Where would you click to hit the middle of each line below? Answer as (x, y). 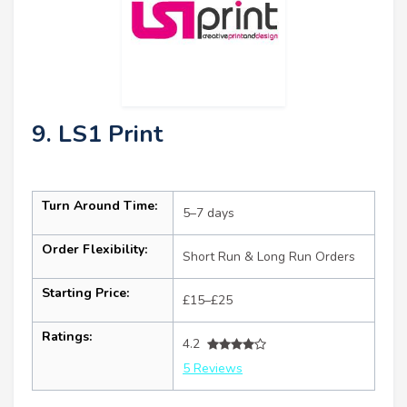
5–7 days (208, 213)
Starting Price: (85, 293)
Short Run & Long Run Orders (269, 257)
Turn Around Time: (99, 206)
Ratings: (67, 337)
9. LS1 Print (97, 134)
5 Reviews (213, 369)
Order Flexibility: (94, 250)
